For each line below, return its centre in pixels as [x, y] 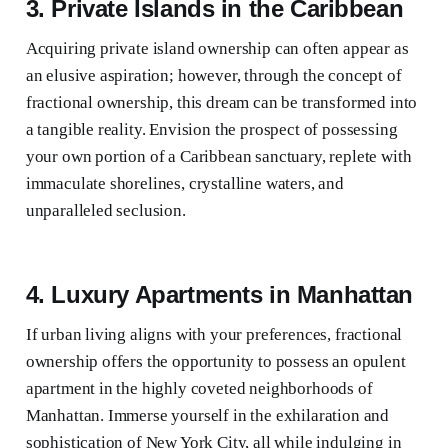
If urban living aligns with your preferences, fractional [214, 335]
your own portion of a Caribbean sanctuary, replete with [218, 157]
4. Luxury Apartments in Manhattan [219, 295]
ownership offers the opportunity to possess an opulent [215, 362]
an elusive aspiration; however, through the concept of [213, 76]
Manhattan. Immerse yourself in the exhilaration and [207, 416]
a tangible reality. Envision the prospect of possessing [211, 130]
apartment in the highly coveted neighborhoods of [199, 389]
